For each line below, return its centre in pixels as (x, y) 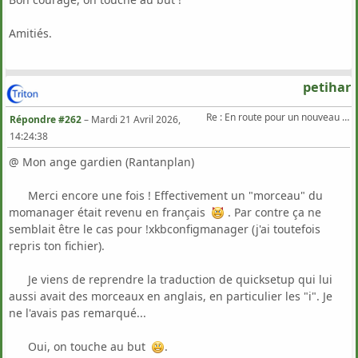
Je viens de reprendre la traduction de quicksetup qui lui (171, 280)
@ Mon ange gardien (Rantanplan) (101, 162)
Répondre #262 (46, 120)
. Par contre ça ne (273, 213)
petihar (326, 87)
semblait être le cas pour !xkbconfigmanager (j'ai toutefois (165, 229)
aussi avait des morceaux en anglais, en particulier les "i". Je (171, 296)
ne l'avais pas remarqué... (78, 313)
